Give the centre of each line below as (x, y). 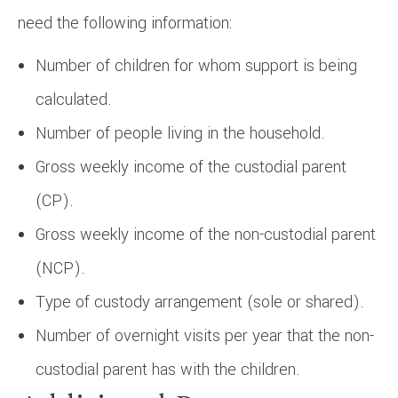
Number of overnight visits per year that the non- (205, 335)
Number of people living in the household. (180, 133)
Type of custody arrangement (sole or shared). (200, 302)
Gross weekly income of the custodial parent (191, 167)
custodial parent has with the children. (168, 369)
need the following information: (125, 23)
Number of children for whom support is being (196, 65)
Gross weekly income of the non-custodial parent (206, 234)
